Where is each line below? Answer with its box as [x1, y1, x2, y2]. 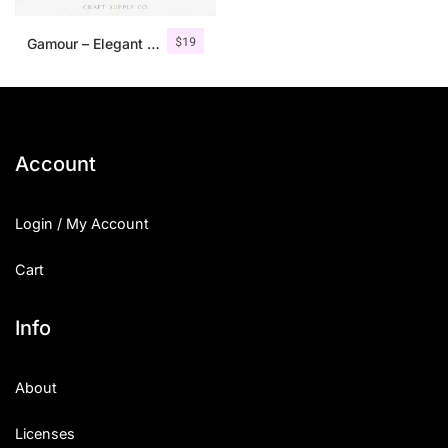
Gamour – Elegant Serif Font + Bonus [147, 35, 160, 53]
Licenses [15, 425, 75, 443]
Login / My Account [15, 215, 149, 233]
